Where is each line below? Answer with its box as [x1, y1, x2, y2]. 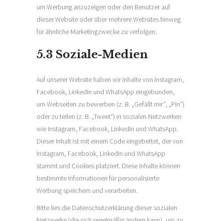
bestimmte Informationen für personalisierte [37, 174, 159, 183]
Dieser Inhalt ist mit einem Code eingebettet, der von [37, 137, 183, 146]
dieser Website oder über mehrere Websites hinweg [37, 15, 181, 24]
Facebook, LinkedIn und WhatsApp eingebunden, [37, 87, 175, 96]
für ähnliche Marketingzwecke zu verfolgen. [37, 27, 157, 36]
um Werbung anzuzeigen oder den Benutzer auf [37, 2, 170, 11]
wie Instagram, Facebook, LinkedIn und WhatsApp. [37, 124, 178, 133]
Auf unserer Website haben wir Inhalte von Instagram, [37, 75, 184, 84]
